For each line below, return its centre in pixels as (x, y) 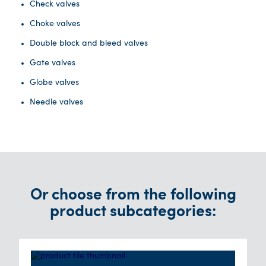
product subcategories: (133, 213)
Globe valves (54, 83)
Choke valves (55, 24)
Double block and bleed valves (89, 43)
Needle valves (56, 102)
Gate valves (53, 63)
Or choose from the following (133, 196)
